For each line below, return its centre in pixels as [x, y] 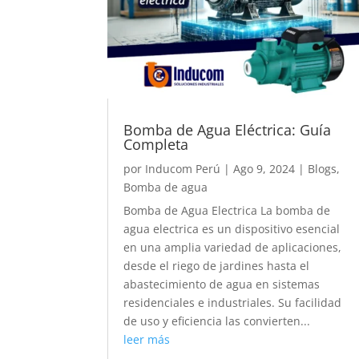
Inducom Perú [183, 168]
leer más [147, 339]
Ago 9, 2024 [264, 168]
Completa [158, 144]
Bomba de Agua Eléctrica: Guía [228, 129]
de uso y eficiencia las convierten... [217, 321]
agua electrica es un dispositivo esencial [232, 228]
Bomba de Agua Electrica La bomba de [227, 210]
